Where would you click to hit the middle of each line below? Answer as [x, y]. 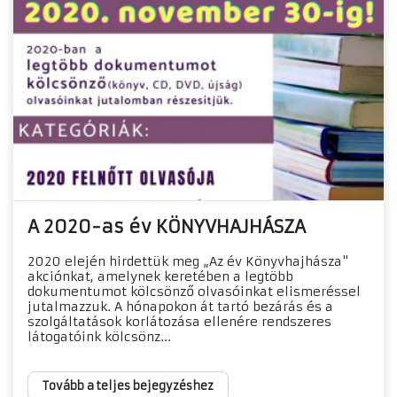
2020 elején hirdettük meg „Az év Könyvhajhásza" [188, 262]
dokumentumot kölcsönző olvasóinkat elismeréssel [194, 292]
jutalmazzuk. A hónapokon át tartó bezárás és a [180, 307]
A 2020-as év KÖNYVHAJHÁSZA [167, 227]
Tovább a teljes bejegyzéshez [128, 386]
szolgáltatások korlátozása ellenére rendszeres [179, 322]
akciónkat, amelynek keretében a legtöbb [160, 277]
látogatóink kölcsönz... [99, 337]
